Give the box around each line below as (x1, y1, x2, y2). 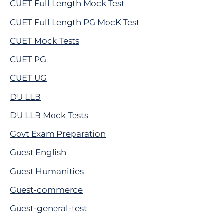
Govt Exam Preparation (10, 129, 106, 139)
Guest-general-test (10, 203, 87, 214)
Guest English (10, 147, 66, 158)
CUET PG (10, 54, 46, 65)
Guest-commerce (10, 184, 83, 195)
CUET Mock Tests (10, 36, 79, 46)
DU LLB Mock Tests (10, 110, 88, 120)
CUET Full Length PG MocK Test (10, 17, 140, 27)
